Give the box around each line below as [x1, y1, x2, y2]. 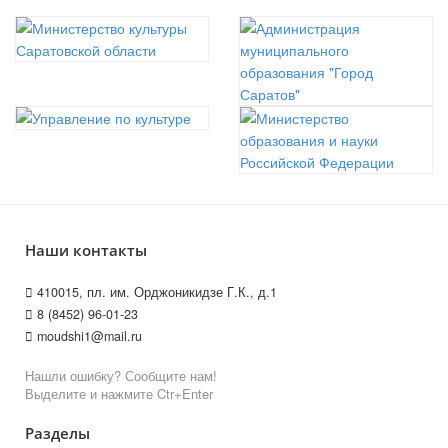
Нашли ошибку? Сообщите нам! [25, 366, 217, 386]
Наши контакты [25, 240, 147, 262]
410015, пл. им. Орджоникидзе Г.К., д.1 [33, 283, 277, 302]
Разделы [25, 423, 90, 445]
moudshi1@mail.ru [33, 327, 142, 346]
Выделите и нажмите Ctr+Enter [25, 384, 213, 404]
